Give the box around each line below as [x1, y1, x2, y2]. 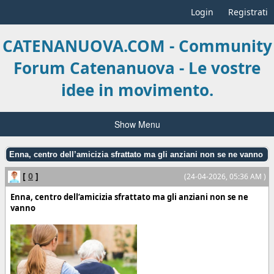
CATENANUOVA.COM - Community [2, 35, 272, 57]
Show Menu [114, 117, 160, 130]
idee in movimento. [61, 79, 213, 102]
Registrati [228, 6, 268, 18]
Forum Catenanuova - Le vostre [13, 57, 261, 80]
